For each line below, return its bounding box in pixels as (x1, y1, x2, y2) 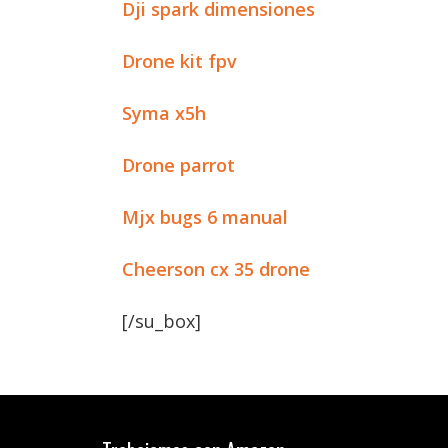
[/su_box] (122, 309, 201, 333)
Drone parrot (122, 153, 235, 177)
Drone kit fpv (122, 49, 237, 73)
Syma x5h (122, 101, 206, 125)
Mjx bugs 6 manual (122, 205, 288, 229)
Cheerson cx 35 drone (122, 257, 310, 281)
